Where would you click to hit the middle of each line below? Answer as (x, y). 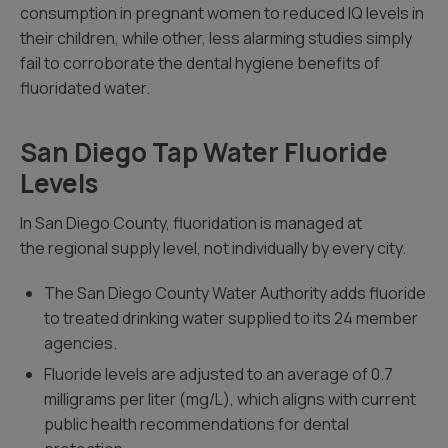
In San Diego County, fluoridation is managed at (191, 223)
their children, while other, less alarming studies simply (216, 38)
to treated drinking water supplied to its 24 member (231, 318)
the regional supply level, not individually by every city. (213, 248)
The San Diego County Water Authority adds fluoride (235, 293)
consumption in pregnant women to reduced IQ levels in (222, 13)
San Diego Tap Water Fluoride (204, 152)
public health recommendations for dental (196, 424)
